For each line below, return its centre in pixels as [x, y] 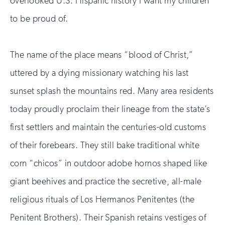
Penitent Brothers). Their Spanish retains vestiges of [108, 218]
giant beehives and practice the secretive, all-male [106, 182]
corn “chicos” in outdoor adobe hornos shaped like [109, 163]
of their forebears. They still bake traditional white [105, 145]
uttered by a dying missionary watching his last [99, 73]
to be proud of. [39, 19]
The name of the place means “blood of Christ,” [102, 55]
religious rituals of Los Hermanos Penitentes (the [102, 200]
